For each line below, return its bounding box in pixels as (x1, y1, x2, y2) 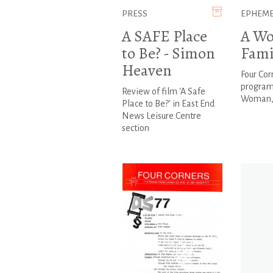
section (121, 123, 149, 133)
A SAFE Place (121, 26, 207, 48)
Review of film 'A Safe (121, 87, 205, 97)
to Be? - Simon (121, 43, 215, 65)
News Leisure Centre (121, 111, 201, 121)
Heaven (121, 60, 172, 82)
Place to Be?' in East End (121, 99, 214, 109)
